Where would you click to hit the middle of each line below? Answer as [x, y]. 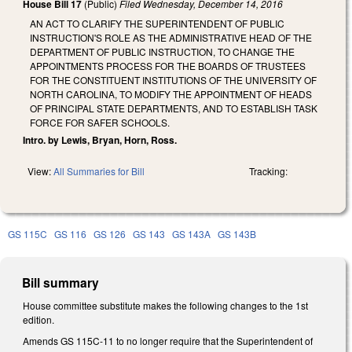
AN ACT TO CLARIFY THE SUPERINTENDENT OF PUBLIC [157, 23]
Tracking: [268, 170]
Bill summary [61, 282]
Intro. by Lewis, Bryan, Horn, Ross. [100, 139]
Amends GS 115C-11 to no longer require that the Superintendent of [168, 341]
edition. [38, 319]
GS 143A [191, 233]
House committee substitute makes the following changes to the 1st [165, 305]
